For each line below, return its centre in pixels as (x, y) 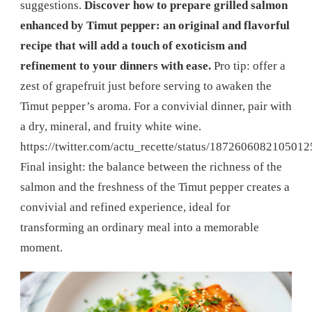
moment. (41, 248)
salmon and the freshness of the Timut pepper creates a (155, 187)
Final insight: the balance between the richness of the (151, 167)
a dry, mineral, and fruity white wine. (111, 127)
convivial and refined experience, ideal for (125, 208)
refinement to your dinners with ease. (116, 66)
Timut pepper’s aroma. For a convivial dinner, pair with (156, 107)
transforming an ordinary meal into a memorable (140, 228)
